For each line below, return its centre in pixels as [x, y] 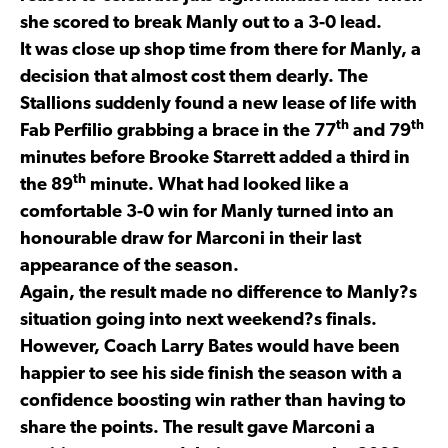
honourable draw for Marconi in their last [190, 239]
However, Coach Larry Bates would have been [210, 347]
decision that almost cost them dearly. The [194, 77]
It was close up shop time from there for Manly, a [220, 50]
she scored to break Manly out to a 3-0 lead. [201, 23]
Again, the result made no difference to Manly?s [218, 293]
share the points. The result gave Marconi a [197, 428]
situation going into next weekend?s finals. [198, 320]
